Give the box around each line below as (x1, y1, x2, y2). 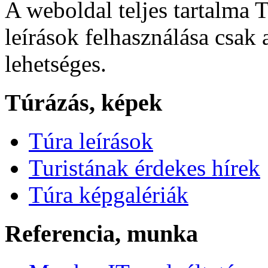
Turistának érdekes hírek (29, 155, 260, 181)
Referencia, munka (5, 220, 198, 247)
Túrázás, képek (5, 89, 162, 116)
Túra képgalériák (29, 182, 188, 208)
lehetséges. (5, 50, 106, 77)
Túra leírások (29, 128, 153, 154)
